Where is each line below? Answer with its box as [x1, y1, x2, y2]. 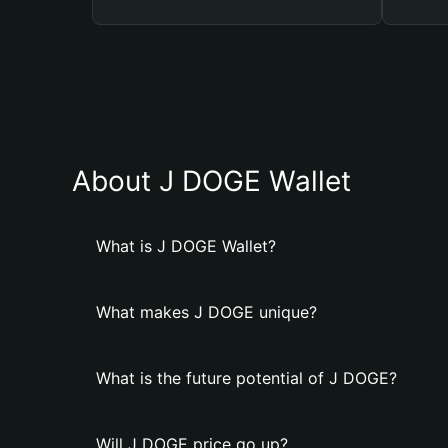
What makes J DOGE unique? [96, 302, 317, 322]
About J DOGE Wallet [72, 164, 351, 198]
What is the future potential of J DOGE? [96, 368, 397, 388]
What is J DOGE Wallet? [96, 236, 276, 256]
